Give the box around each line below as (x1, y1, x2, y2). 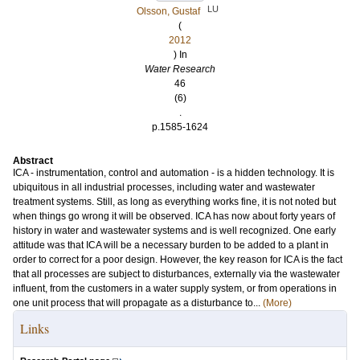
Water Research (145, 63, 215, 75)
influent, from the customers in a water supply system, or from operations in (13, 283, 337, 294)
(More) (263, 297, 292, 309)
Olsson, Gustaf (137, 6, 200, 17)
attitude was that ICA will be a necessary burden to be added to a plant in (13, 239, 329, 251)
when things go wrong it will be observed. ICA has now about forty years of (13, 211, 335, 222)
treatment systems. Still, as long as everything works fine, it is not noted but (13, 196, 336, 207)
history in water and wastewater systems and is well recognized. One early (13, 225, 336, 236)
